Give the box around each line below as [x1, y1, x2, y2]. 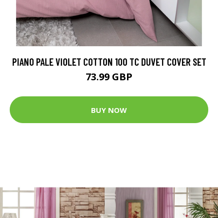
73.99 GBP [86, 70, 132, 83]
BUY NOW [91, 105, 127, 115]
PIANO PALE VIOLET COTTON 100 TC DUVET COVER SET [12, 55, 206, 68]
